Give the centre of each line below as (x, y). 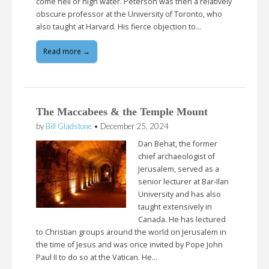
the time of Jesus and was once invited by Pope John (129, 245)
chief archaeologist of (177, 157)
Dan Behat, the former (178, 144)
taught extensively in (175, 207)
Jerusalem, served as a (179, 169)
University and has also (180, 195)
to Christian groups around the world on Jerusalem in (131, 232)
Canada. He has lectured (182, 220)
